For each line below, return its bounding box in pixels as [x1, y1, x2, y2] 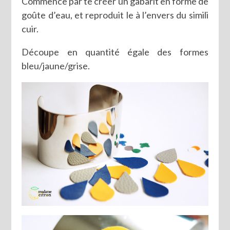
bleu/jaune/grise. [22, 60, 90, 72]
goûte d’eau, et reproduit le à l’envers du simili [22, 9, 208, 21]
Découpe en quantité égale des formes [22, 46, 208, 58]
